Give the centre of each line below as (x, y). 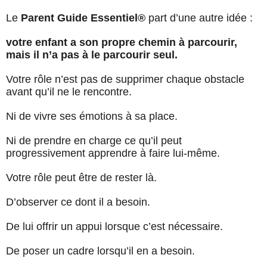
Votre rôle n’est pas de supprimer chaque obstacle (125, 80)
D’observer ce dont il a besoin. (78, 202)
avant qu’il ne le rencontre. (69, 92)
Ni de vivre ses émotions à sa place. (92, 117)
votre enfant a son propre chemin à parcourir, (122, 43)
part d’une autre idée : (199, 18)
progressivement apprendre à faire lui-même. (113, 153)
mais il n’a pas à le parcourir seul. (92, 55)
